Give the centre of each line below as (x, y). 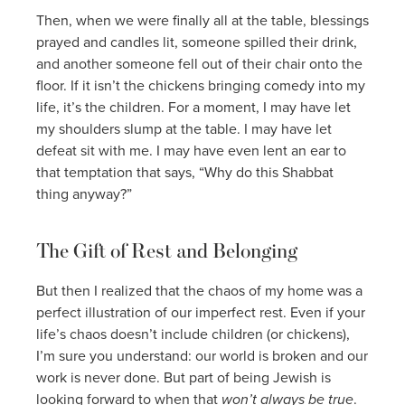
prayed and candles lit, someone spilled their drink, (197, 41)
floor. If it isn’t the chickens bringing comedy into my (201, 85)
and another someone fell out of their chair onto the (199, 63)
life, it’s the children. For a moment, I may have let (193, 106)
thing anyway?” (84, 193)
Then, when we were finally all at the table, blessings (202, 19)
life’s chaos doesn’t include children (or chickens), (193, 333)
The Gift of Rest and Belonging (167, 250)
